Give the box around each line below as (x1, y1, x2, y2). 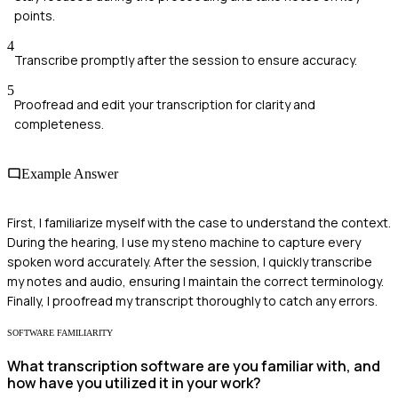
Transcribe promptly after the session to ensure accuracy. (14, 52, 357, 69)
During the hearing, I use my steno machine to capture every (7, 233, 361, 251)
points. (14, 7, 55, 25)
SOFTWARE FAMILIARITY (7, 327, 113, 338)
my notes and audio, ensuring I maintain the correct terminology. (7, 272, 384, 290)
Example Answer (21, 165, 118, 181)
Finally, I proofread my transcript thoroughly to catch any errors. (7, 291, 378, 309)
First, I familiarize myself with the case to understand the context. (7, 213, 391, 231)
